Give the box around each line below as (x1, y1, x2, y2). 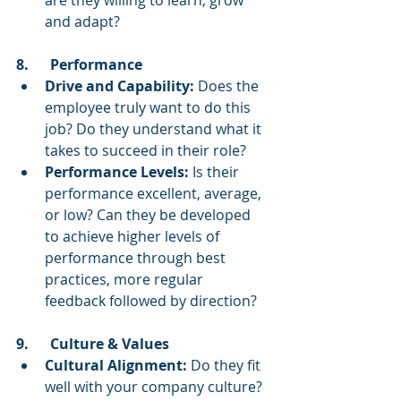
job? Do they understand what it (45, 119, 265, 139)
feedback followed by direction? (45, 291, 257, 311)
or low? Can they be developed (45, 205, 254, 225)
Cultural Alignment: (45, 355, 187, 375)
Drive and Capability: (45, 76, 194, 96)
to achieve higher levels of (45, 226, 223, 246)
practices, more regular (45, 269, 207, 289)
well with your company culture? (45, 377, 266, 397)
